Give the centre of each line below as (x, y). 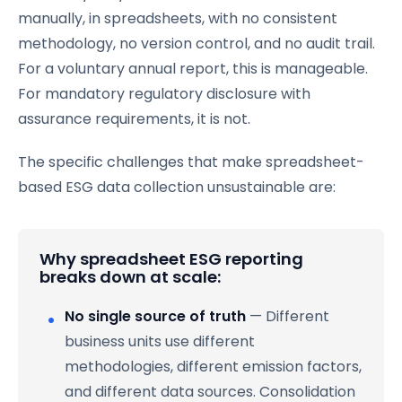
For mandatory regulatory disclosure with (164, 93)
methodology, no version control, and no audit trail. (197, 43)
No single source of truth (155, 316)
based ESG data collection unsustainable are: (177, 187)
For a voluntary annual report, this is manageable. (193, 68)
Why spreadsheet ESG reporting (171, 258)
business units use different (160, 341)
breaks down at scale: (130, 276)
